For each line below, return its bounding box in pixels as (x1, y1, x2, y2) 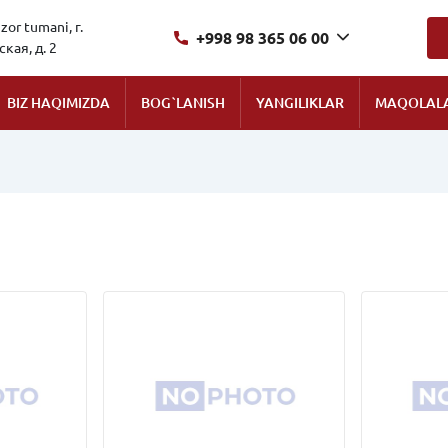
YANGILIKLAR (256, 94, 344, 111)
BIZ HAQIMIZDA (7, 94, 110, 111)
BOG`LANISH (141, 94, 225, 111)
